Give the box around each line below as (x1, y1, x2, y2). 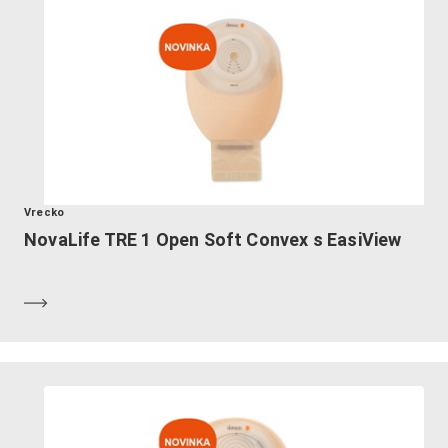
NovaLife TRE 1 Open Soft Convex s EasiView (24, 228, 402, 250)
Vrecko (24, 205, 65, 219)
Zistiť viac (47, 291, 114, 310)
